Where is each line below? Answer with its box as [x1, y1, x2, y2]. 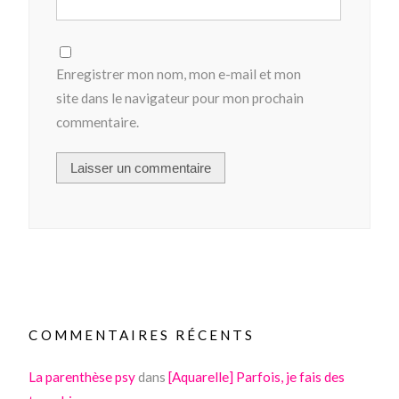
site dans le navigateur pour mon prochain [56, 90, 305, 107]
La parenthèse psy [28, 369, 136, 386]
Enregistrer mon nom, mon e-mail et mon [56, 66, 302, 83]
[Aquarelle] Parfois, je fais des [168, 369, 346, 386]
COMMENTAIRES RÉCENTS [28, 327, 256, 344]
